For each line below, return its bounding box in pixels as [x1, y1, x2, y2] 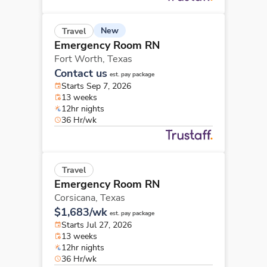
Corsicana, [54, 191, 100, 204]
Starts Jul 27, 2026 [61, 219, 132, 231]
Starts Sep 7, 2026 [61, 80, 131, 92]
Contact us [54, 66, 107, 80]
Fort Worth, [54, 52, 107, 66]
